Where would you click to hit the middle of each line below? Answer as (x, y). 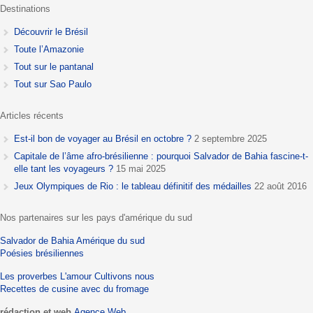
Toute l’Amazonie (49, 50)
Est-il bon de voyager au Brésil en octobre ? (103, 139)
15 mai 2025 (141, 169)
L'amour (76, 277)
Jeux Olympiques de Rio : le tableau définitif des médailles (133, 187)
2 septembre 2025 (231, 139)
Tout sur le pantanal (54, 67)
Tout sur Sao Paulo (53, 85)
